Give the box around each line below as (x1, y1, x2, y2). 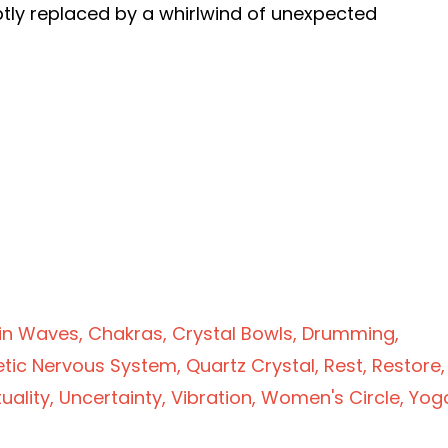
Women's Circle (261, 384, 400, 410)
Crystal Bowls (172, 320, 293, 346)
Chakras (88, 320, 163, 346)
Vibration (171, 384, 252, 410)
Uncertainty (59, 384, 162, 410)
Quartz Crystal (186, 352, 315, 378)
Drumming (302, 320, 395, 346)
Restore (372, 352, 441, 378)
